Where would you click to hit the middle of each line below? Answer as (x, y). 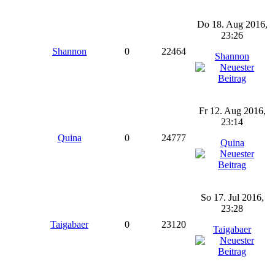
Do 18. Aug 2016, (232, 24)
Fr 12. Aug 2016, (232, 111)
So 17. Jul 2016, (232, 197)
